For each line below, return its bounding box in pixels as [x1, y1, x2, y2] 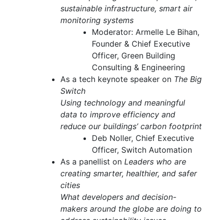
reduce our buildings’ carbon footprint [60, 121, 202, 132]
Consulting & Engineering [92, 62, 185, 73]
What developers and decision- [60, 192, 176, 202]
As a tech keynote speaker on [60, 74, 174, 84]
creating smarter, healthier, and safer [60, 168, 197, 179]
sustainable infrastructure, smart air [60, 3, 192, 14]
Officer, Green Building [92, 51, 175, 61]
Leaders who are [124, 157, 186, 167]
